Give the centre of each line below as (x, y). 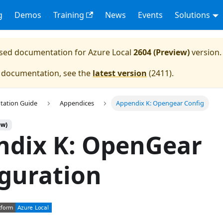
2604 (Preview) (162, 52)
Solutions (192, 15)
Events (150, 15)
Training (68, 15)
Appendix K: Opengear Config (160, 103)
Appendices (77, 103)
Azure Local (110, 52)
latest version (120, 73)
